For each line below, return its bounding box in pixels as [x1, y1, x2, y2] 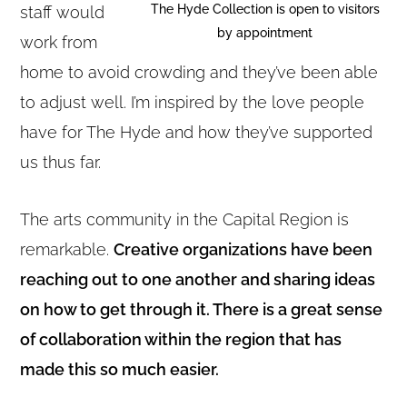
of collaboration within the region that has [20, 329, 342, 349]
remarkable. [20, 239, 114, 259]
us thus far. [20, 152, 102, 172]
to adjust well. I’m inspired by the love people [20, 92, 365, 112]
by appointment [217, 25, 313, 40]
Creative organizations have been [114, 239, 373, 259]
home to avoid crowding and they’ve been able [20, 62, 379, 82]
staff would [20, 2, 105, 22]
